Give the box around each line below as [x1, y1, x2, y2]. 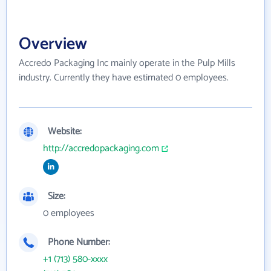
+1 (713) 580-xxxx [43, 251, 108, 267]
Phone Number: [48, 234, 110, 250]
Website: [48, 123, 82, 140]
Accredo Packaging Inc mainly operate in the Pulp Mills [19, 55, 235, 71]
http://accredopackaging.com [43, 140, 159, 157]
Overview [19, 30, 87, 58]
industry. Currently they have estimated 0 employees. [19, 70, 229, 86]
